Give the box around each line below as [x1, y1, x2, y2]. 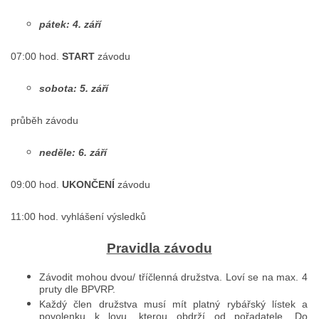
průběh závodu [11, 115, 78, 127]
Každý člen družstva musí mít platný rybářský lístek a [39, 298, 308, 310]
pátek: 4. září [39, 19, 101, 31]
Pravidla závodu [106, 241, 212, 256]
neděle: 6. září [39, 147, 107, 159]
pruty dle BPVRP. [39, 283, 115, 298]
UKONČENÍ [62, 179, 117, 191]
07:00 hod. [11, 51, 62, 63]
